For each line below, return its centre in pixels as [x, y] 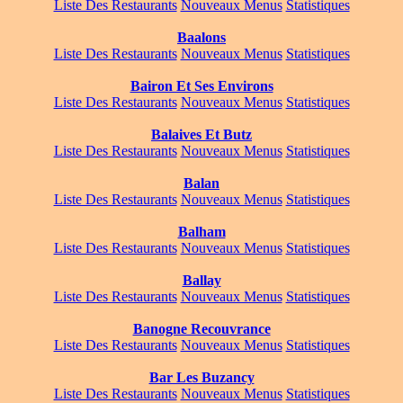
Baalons [201, 38]
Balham [201, 232]
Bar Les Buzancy [201, 378]
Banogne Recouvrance [201, 329]
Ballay [201, 281]
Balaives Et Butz [201, 135]
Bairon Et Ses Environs [201, 86]
